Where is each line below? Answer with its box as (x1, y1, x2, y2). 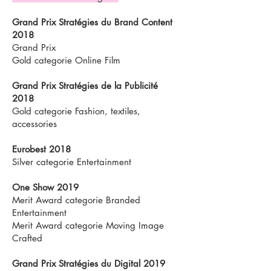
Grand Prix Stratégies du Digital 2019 (12, 258, 165, 269)
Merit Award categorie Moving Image (12, 220, 164, 231)
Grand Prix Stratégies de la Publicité (12, 80, 158, 91)
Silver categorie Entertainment (12, 156, 131, 168)
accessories (12, 118, 57, 129)
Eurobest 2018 (12, 143, 71, 155)
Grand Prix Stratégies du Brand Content (12, 16, 172, 28)
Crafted (12, 232, 42, 244)
